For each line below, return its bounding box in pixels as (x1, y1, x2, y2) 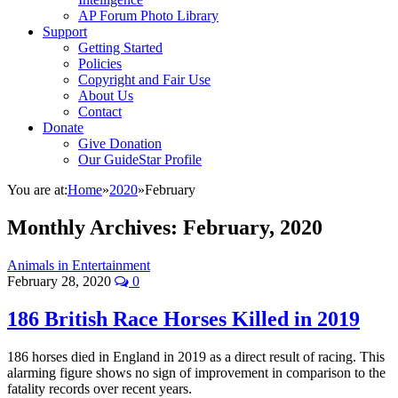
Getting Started (78, 40, 163, 55)
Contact (78, 104, 122, 119)
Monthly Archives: (7, 215, 183, 239)
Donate (43, 120, 84, 135)
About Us (78, 88, 133, 103)
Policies (78, 56, 122, 71)
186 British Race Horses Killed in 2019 (7, 306, 360, 330)
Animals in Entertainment (7, 257, 150, 273)
